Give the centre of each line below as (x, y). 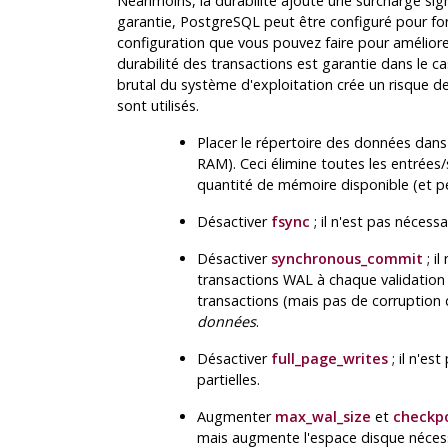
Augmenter (235, 417)
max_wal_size (322, 417)
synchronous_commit (346, 259)
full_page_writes (329, 359)
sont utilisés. (157, 106)
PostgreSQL (219, 22)
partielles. (228, 380)
